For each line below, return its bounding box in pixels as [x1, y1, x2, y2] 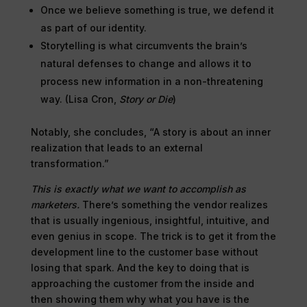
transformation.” [30, 157, 109, 169]
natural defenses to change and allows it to [40, 57, 251, 69]
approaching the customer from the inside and [30, 277, 254, 289]
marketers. [30, 198, 82, 210]
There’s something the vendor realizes [82, 198, 268, 210]
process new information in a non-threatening [40, 75, 263, 87]
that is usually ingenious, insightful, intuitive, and [30, 214, 269, 226]
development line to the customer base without [30, 245, 258, 258]
